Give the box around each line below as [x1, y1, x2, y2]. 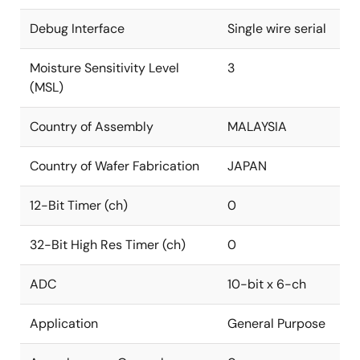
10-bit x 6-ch [227, 276, 306, 292]
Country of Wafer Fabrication [30, 157, 199, 174]
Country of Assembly [30, 118, 153, 135]
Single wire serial [227, 20, 326, 37]
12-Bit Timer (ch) [30, 197, 128, 214]
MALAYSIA [227, 118, 287, 135]
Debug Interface [30, 20, 125, 37]
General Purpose [227, 315, 325, 332]
